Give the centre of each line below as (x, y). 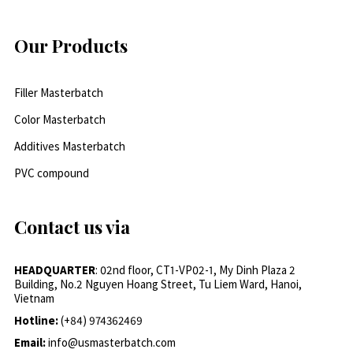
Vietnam (34, 299)
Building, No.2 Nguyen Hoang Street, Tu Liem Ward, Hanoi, (158, 284)
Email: (31, 343)
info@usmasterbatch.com (111, 343)
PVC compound (51, 173)
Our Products (71, 46)
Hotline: (37, 321)
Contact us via (72, 227)
